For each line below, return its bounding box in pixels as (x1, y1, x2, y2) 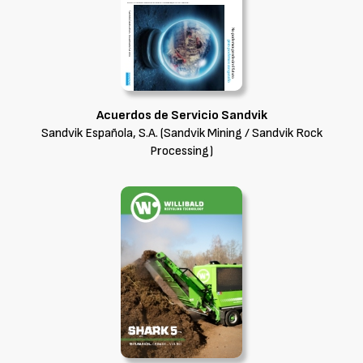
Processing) (150, 143, 213, 159)
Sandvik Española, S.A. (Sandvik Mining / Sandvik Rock (41, 126, 322, 141)
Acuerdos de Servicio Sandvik (96, 108, 267, 123)
